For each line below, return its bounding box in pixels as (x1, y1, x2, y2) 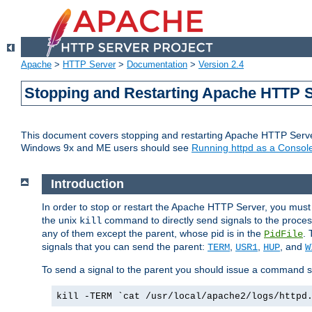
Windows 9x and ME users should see (21, 142, 192, 154)
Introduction (50, 177, 124, 192)
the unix (42, 214, 79, 226)
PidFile (264, 228, 303, 240)
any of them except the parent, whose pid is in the (42, 227, 264, 239)
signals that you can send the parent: (42, 240, 208, 252)
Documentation (127, 59, 187, 70)
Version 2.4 (198, 59, 244, 70)
